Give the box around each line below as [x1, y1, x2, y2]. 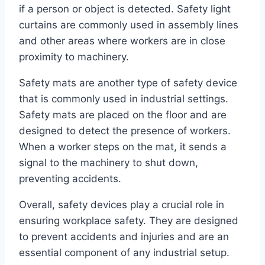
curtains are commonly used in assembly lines [19, 19, 238, 31]
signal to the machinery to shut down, [19, 157, 198, 169]
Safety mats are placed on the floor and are [19, 109, 227, 121]
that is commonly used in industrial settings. [19, 93, 228, 105]
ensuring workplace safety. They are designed [19, 215, 238, 227]
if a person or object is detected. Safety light [19, 3, 231, 15]
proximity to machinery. [19, 51, 129, 63]
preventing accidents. [19, 173, 121, 185]
